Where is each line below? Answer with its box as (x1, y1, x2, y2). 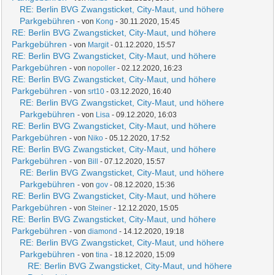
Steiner (88, 204, 112, 212)
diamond (88, 227, 118, 236)
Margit (88, 41, 109, 49)
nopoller (88, 64, 116, 72)
